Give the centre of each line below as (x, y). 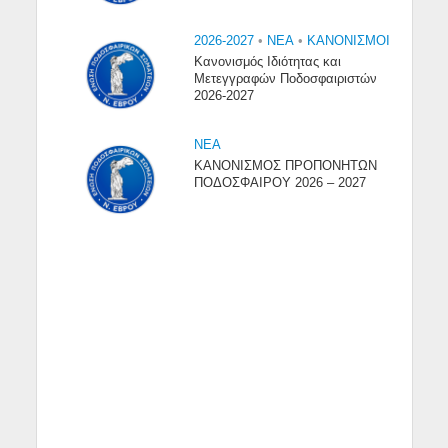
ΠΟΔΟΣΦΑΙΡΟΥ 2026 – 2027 (280, 183)
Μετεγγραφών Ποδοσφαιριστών (286, 78)
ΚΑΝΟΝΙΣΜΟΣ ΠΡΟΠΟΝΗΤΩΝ (286, 166)
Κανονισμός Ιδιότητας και (268, 61)
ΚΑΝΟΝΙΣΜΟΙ (349, 40)
